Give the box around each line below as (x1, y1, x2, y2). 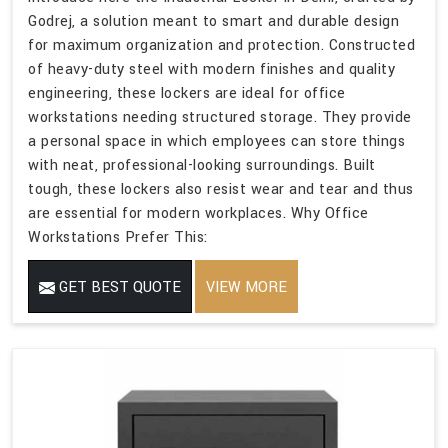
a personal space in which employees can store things (28, 130, 405, 152)
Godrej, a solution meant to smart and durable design (28, 10, 399, 32)
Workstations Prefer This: (28, 226, 208, 248)
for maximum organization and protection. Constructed (28, 34, 415, 56)
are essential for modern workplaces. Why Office (28, 202, 369, 224)
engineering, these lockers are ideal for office (28, 82, 346, 104)
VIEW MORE (206, 276, 287, 298)
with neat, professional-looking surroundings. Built (28, 154, 376, 176)
